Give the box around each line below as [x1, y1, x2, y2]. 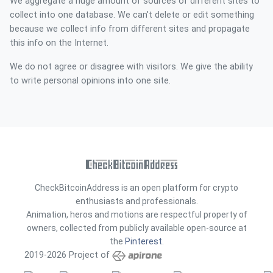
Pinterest [124, 236, 162, 246]
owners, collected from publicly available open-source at [26, 222, 247, 233]
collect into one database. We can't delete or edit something [10, 9, 254, 20]
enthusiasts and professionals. [75, 196, 198, 206]
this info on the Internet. [10, 37, 108, 48]
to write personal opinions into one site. [10, 75, 171, 86]
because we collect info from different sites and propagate [10, 23, 250, 34]
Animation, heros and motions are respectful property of [26, 209, 247, 219]
